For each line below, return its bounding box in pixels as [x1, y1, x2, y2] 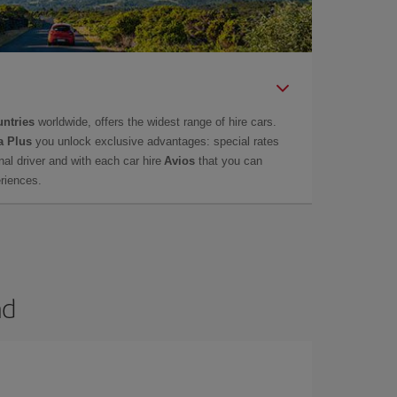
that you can [195, 153, 262, 167]
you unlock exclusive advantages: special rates [32, 134, 279, 148]
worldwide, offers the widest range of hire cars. [35, 114, 276, 128]
